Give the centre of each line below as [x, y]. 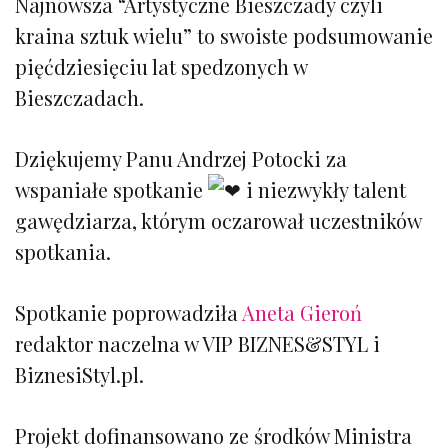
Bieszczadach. [79, 97]
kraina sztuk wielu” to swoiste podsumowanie [224, 35]
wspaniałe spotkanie [111, 189]
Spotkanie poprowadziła [128, 312]
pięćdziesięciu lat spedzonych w [161, 66]
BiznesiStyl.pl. [79, 374]
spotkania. [63, 251]
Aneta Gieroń [302, 312]
